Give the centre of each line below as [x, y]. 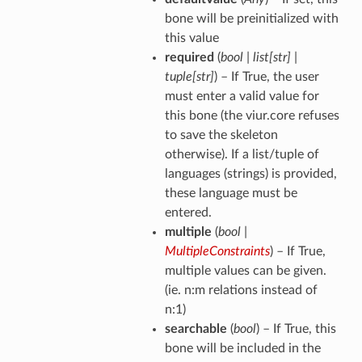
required [189, 58]
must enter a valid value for [242, 97]
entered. [188, 213]
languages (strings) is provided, [250, 174]
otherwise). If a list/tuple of [242, 155]
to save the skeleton [221, 135]
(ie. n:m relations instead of [241, 290]
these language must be [231, 194]
